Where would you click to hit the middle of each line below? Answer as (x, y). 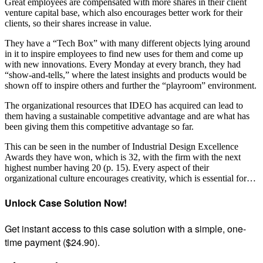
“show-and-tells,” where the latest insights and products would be (126, 75)
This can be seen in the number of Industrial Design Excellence (122, 146)
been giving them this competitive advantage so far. (99, 126)
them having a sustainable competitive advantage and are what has (127, 116)
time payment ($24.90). (52, 242)
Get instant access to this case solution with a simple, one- (125, 229)
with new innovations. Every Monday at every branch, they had (123, 64)
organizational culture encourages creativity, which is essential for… (130, 178)
